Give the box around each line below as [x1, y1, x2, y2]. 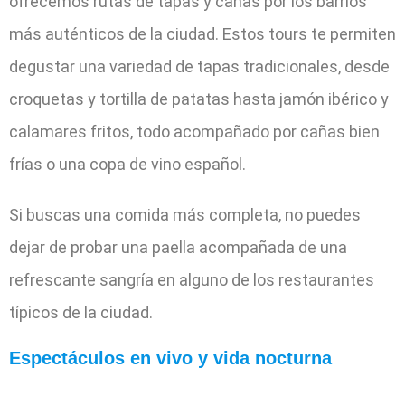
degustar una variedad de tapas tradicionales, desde [9, 56, 390, 76]
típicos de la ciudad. [9, 302, 153, 322]
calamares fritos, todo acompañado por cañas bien [9, 121, 380, 141]
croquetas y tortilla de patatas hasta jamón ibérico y [9, 89, 389, 108]
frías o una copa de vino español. [9, 154, 246, 174]
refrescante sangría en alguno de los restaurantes [9, 269, 374, 289]
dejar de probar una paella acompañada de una [9, 237, 347, 257]
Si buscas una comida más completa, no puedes [9, 204, 361, 224]
